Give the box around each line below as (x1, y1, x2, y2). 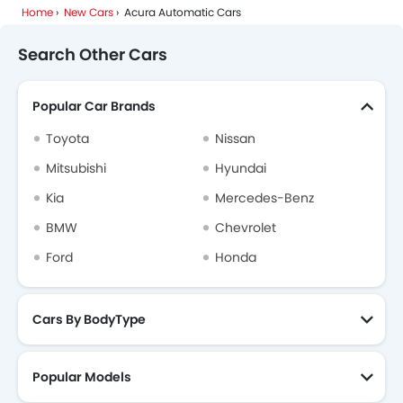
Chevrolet (215, 219, 276, 237)
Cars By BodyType (32, 310, 146, 329)
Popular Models (32, 368, 131, 387)
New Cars (64, 4, 113, 21)
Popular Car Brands (32, 97, 156, 116)
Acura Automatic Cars (124, 4, 241, 21)
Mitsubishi (46, 159, 106, 178)
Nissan (215, 130, 255, 148)
